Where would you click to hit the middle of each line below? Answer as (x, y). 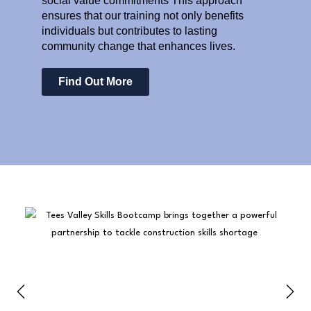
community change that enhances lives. (138, 46)
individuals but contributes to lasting (129, 31)
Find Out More (95, 82)
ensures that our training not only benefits (143, 16)
